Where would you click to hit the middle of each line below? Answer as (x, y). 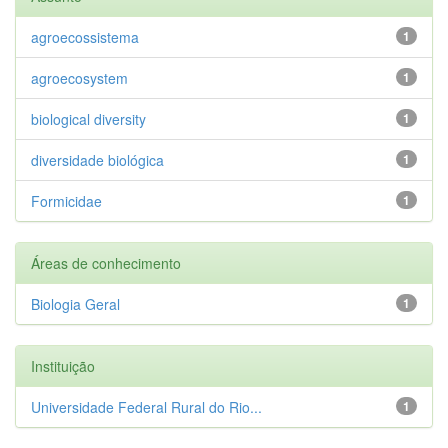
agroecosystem (79, 77)
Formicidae (66, 200)
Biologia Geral (75, 303)
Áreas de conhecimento (106, 262)
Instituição (63, 365)
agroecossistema (85, 36)
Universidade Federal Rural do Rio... (146, 406)
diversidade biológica (97, 159)
